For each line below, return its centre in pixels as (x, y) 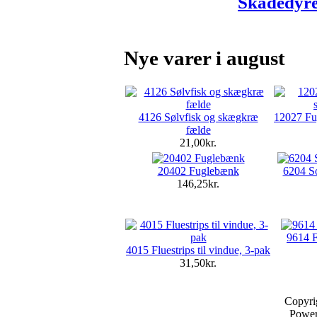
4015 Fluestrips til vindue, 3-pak (198, 250)
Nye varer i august (204, 58)
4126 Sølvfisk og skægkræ (198, 117)
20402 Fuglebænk (198, 171)
